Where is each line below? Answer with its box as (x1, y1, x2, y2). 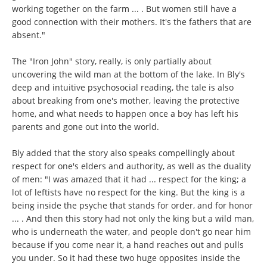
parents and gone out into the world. (12, 121, 159, 132)
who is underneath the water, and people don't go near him (12, 226, 251, 237)
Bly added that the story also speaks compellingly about (12, 147, 235, 159)
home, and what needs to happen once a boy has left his (12, 108, 238, 119)
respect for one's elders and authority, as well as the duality (12, 160, 251, 172)
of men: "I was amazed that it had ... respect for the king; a (12, 173, 246, 185)
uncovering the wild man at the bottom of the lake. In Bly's (12, 69, 245, 80)
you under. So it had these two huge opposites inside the (12, 252, 240, 263)
